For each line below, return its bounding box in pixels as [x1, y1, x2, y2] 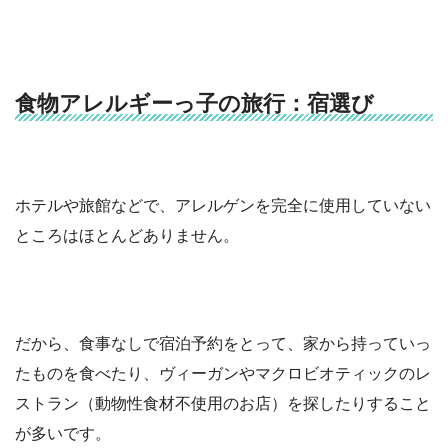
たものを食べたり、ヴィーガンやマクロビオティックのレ [15, 364, 431, 382]
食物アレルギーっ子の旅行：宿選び [15, 91, 374, 117]
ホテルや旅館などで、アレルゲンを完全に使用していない [15, 196, 431, 214]
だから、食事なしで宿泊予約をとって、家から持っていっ [15, 334, 431, 352]
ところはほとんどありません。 [15, 226, 239, 244]
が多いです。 [15, 424, 111, 442]
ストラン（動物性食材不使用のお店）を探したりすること [15, 394, 431, 412]
